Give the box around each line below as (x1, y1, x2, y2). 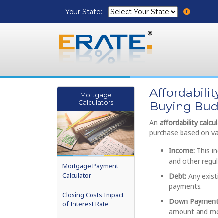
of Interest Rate (62, 199, 109, 208)
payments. (169, 182, 202, 191)
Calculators (78, 99, 113, 106)
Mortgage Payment (62, 161, 118, 170)
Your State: (65, 7, 104, 16)
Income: (169, 146, 195, 155)
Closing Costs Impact (62, 190, 124, 199)
